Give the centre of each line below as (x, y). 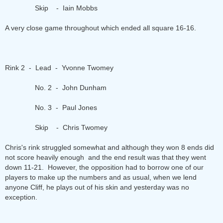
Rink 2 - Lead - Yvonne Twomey (59, 68)
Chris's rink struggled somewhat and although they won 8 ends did (110, 147)
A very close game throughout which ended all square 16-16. (101, 28)
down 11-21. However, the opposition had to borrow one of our (104, 167)
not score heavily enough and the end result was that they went (106, 157)
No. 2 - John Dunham (56, 88)
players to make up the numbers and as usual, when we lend (101, 177)
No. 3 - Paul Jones (51, 108)
